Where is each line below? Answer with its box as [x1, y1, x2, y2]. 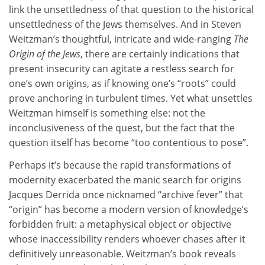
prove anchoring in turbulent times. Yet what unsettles [9, 92, 253, 105]
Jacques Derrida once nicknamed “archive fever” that [9, 188, 243, 201]
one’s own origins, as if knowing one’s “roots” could [9, 77, 236, 91]
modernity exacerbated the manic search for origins [9, 173, 241, 186]
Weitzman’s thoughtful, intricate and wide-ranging [9, 33, 234, 46]
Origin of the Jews [9, 47, 80, 61]
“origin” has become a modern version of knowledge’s [9, 202, 248, 216]
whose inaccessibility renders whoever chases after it [9, 232, 245, 245]
